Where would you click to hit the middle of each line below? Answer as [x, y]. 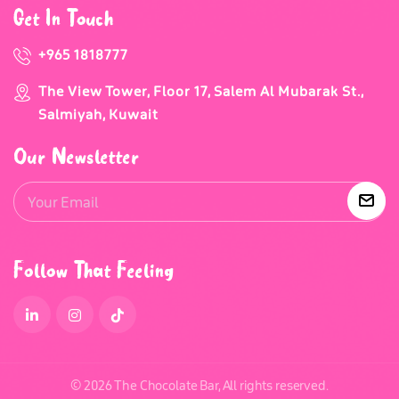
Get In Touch [64, 18]
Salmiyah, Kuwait [98, 115]
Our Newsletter [77, 156]
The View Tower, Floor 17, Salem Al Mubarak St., [201, 92]
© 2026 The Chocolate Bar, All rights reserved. [199, 386]
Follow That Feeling [94, 270]
